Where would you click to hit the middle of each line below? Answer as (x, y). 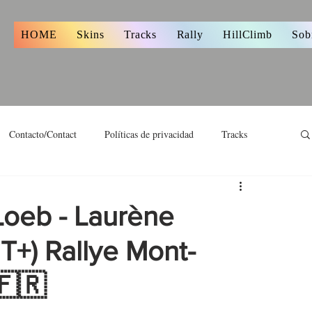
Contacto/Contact (43, 134)
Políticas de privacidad (149, 134)
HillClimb (248, 34)
